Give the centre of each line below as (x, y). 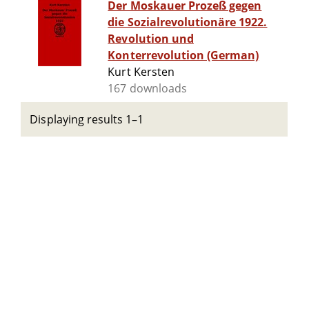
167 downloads (147, 89)
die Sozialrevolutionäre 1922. (188, 22)
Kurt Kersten (141, 72)
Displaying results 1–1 (87, 119)
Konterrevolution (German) (183, 56)
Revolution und (151, 39)
